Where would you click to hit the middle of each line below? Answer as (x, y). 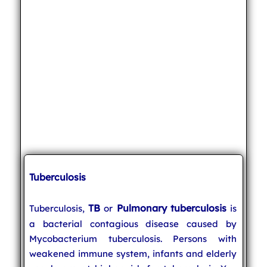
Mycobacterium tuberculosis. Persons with (133, 238)
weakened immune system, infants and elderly (133, 253)
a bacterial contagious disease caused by (133, 223)
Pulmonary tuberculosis (172, 208)
